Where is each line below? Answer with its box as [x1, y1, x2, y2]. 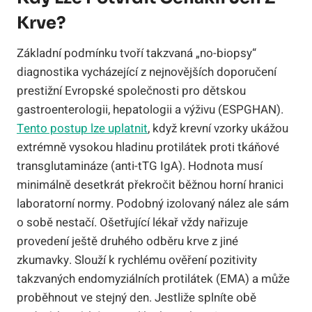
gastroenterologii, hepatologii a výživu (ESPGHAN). [17, 100, 283, 118]
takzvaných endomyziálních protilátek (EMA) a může [17, 270, 290, 288]
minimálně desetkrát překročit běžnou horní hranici [17, 175, 283, 194]
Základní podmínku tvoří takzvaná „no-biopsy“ [17, 44, 256, 62]
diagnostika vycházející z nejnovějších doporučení [17, 63, 276, 81]
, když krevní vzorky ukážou [148, 119, 288, 137]
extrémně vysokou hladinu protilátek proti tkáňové [17, 138, 279, 156]
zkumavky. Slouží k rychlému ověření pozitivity [17, 251, 257, 269]
